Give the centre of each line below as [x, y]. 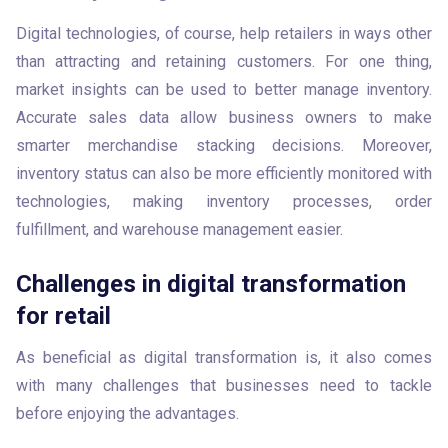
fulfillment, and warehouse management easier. [179, 229]
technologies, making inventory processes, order [224, 201]
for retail [63, 316]
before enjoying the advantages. [127, 413]
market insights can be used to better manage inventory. [224, 89]
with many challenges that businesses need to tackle [224, 385]
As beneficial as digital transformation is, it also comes [224, 357]
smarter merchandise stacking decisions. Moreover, [224, 145]
